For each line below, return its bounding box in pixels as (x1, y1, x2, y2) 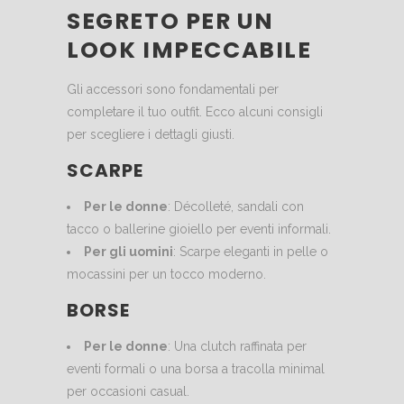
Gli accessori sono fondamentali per (67, 82, 279, 97)
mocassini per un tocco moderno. (67, 267, 266, 282)
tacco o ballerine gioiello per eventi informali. (67, 222, 331, 237)
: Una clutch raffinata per (168, 339, 307, 354)
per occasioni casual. (67, 384, 189, 399)
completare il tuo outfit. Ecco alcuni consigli (67, 105, 323, 120)
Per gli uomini (84, 244, 173, 260)
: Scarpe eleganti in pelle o (173, 244, 328, 260)
